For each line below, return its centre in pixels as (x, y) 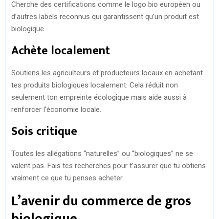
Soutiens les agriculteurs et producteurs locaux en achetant (107, 73)
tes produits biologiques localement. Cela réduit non (95, 85)
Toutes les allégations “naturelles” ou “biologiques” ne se (102, 153)
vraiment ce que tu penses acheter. (67, 178)
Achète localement (61, 51)
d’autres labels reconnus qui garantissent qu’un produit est (105, 16)
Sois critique (44, 131)
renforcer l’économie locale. (56, 109)
